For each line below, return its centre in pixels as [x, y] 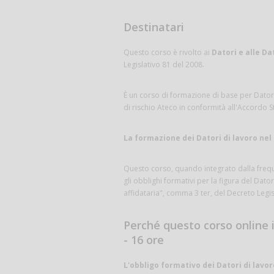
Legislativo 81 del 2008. [164, 64]
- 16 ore [144, 239]
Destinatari [154, 27]
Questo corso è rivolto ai [168, 52]
